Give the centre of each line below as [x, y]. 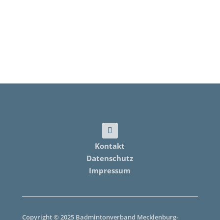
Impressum [110, 170]
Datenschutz [110, 158]
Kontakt [110, 146]
